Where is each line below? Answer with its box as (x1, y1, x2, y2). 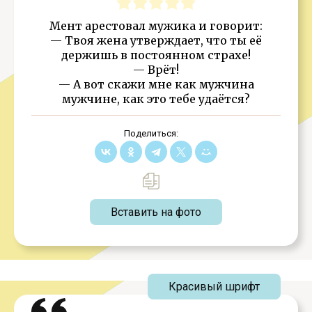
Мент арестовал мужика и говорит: (49, 19, 263, 33)
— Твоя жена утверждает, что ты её (50, 33, 262, 47)
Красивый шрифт (169, 280, 260, 293)
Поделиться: (123, 128, 178, 139)
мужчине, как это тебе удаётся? (62, 92, 250, 106)
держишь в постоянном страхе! (61, 48, 251, 62)
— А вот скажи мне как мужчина (58, 77, 254, 91)
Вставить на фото (111, 205, 201, 219)
